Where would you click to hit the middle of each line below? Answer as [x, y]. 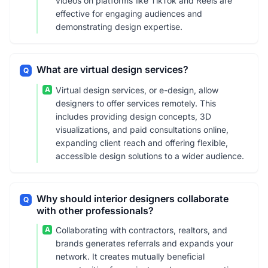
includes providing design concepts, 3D [133, 116]
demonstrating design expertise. [119, 27]
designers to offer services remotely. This [136, 103]
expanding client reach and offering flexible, [142, 143]
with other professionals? [95, 211]
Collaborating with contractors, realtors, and [141, 230]
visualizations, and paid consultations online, [142, 130]
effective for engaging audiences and [129, 13]
